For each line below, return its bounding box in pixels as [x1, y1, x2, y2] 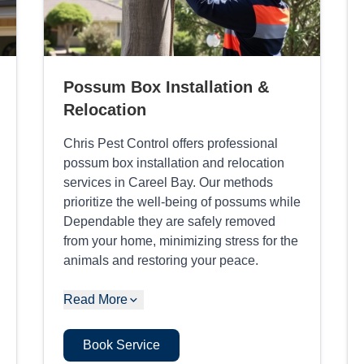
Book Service [82, 337, 160, 352]
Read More [63, 292, 128, 306]
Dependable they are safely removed [63, 214, 275, 228]
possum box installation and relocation [63, 155, 284, 170]
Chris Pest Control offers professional [63, 136, 278, 150]
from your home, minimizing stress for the [63, 233, 298, 248]
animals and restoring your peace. [63, 253, 258, 267]
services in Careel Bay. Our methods [63, 175, 273, 189]
